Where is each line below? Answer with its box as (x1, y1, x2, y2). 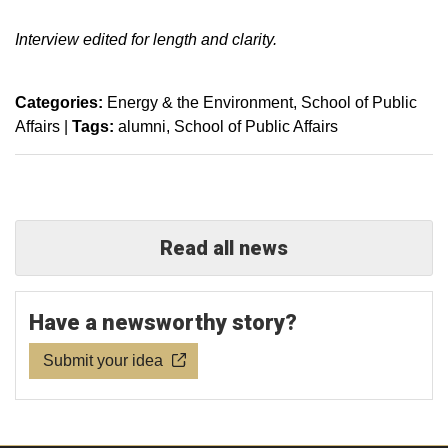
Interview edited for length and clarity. (15, 31, 277, 48)
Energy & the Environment (107, 94, 293, 111)
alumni (118, 118, 166, 135)
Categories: (15, 94, 103, 111)
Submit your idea (43, 352, 163, 369)
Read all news (160, 236, 288, 260)
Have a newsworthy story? (29, 310, 297, 335)
